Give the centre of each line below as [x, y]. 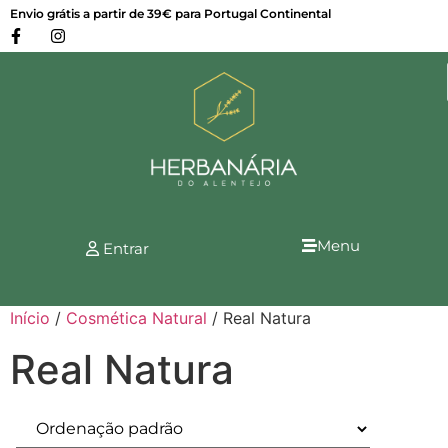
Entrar [123, 248]
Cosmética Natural [136, 317]
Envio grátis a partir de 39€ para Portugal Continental [170, 13]
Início [30, 317]
